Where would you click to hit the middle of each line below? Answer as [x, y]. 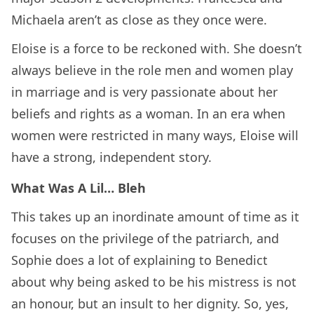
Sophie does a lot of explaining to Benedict [139, 260]
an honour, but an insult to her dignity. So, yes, [150, 304]
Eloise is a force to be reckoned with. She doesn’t [157, 48]
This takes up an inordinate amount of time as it [155, 217]
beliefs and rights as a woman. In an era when [148, 113]
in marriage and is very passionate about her [144, 91]
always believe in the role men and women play [152, 70]
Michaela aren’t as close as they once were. [139, 19]
